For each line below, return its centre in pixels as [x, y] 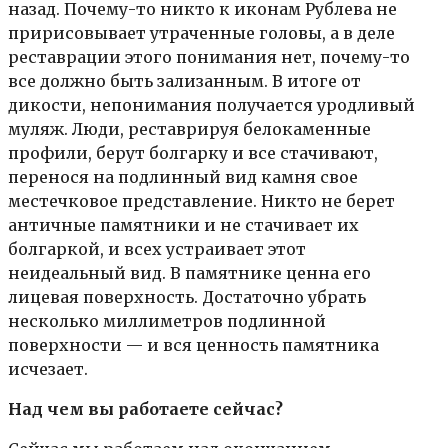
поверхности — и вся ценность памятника [193, 344]
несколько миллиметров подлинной [167, 320]
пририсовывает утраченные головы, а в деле [201, 32]
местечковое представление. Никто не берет [201, 200]
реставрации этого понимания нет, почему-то [209, 56]
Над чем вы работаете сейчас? [145, 408]
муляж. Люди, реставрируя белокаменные [189, 128]
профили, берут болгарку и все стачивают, [193, 152]
